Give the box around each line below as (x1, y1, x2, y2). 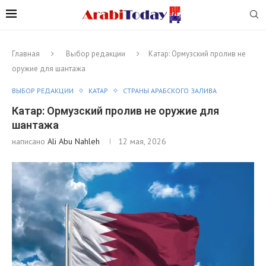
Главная (12, 48, 40, 59)
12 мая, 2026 (118, 135, 166, 147)
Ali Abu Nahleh (47, 135, 100, 147)
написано (12, 135, 47, 147)
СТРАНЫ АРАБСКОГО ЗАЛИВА (123, 85, 217, 95)
